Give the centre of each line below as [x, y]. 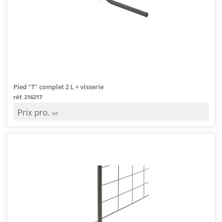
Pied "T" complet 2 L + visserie [58, 86]
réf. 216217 [28, 97]
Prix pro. [35, 112]
